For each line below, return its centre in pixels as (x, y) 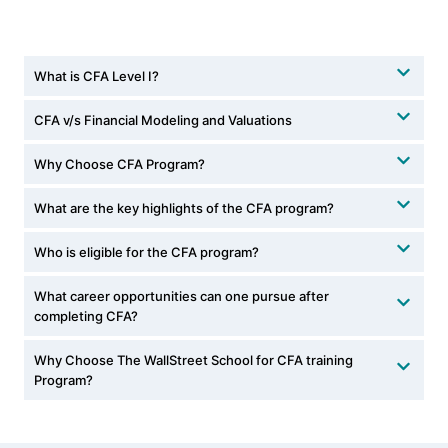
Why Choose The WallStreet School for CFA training (193, 360)
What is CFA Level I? (96, 76)
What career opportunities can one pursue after (181, 296)
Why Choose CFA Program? (119, 164)
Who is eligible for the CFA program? (146, 252)
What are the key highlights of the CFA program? (184, 208)
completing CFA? (86, 316)
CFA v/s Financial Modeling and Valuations (163, 120)
